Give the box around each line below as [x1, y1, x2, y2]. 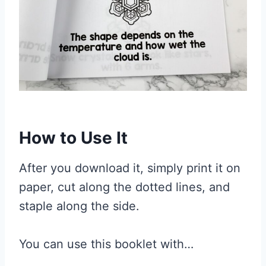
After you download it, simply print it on [19, 161, 240, 175]
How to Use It [19, 128, 128, 148]
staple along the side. [19, 199, 140, 213]
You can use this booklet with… [19, 237, 194, 251]
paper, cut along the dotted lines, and [19, 180, 230, 194]
